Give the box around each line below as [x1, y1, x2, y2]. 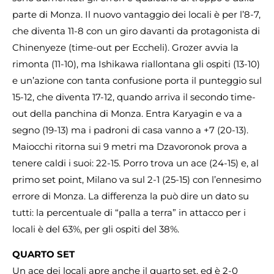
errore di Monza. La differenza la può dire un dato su [12, 190, 249, 202]
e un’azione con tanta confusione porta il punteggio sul [12, 74, 262, 86]
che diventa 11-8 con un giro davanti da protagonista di [12, 24, 260, 37]
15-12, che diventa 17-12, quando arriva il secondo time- [12, 91, 256, 103]
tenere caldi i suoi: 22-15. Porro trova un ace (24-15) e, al [12, 157, 259, 169]
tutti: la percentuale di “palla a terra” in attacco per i [12, 206, 246, 218]
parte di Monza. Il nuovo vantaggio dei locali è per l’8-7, [12, 8, 261, 20]
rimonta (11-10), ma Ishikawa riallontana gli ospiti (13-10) [12, 57, 260, 70]
